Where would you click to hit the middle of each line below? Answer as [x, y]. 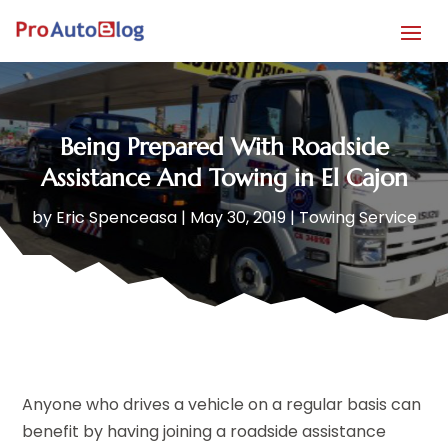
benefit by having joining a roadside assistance [204, 431]
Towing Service [357, 217]
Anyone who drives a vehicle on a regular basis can [222, 404]
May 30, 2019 [237, 217]
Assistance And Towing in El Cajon [224, 177]
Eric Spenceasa [116, 217]
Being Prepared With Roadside [224, 146]
